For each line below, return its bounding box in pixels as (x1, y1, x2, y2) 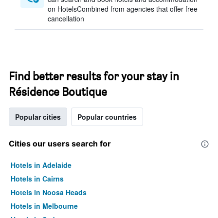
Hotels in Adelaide (11, 160, 72, 170)
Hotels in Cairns (11, 174, 64, 183)
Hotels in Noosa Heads (11, 187, 87, 197)
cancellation (48, 14, 84, 23)
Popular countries (77, 112, 137, 122)
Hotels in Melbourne (11, 201, 78, 211)
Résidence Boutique (9, 85, 107, 99)
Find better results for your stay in (9, 69, 179, 83)
